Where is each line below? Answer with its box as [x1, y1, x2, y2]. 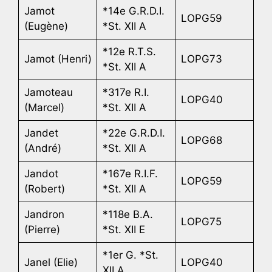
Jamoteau [24, 86, 73, 98]
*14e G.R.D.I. [102, 4, 165, 17]
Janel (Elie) [24, 256, 78, 268]
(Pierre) [24, 223, 60, 236]
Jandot [24, 167, 58, 180]
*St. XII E [102, 223, 145, 236]
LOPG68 [180, 134, 222, 146]
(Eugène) [24, 19, 68, 32]
